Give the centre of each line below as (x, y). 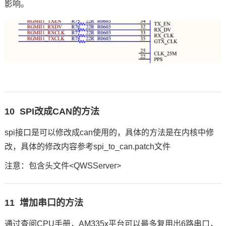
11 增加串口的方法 (44, 203)
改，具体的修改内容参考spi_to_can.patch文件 (87, 147)
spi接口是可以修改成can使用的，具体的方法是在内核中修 (109, 133)
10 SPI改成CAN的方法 (52, 112)
